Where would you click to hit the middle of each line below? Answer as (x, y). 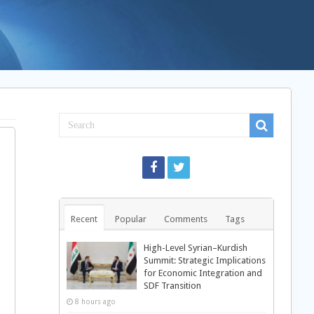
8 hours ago (95, 301)
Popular (130, 219)
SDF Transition (172, 286)
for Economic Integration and (203, 273)
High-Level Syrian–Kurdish (195, 248)
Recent (84, 219)
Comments (185, 219)
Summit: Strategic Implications (204, 260)
